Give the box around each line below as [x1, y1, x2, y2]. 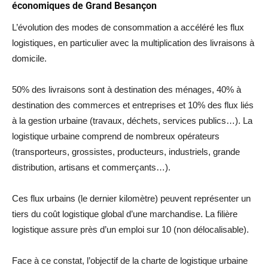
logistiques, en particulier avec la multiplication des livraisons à [12, 38, 254, 48]
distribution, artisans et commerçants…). [12, 162, 170, 172]
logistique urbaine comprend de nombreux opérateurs [12, 131, 220, 141]
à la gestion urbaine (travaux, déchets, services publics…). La [12, 115, 252, 126]
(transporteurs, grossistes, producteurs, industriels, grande [12, 147, 240, 157]
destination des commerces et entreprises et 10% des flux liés [12, 100, 254, 110]
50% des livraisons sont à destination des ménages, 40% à [12, 84, 241, 95]
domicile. [12, 53, 47, 63]
